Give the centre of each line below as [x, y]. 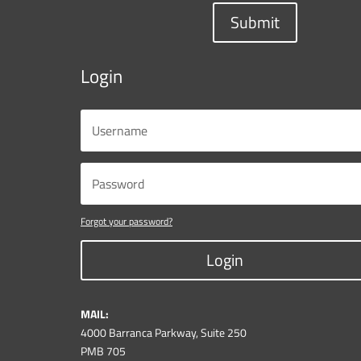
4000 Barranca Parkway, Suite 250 [164, 333]
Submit [255, 23]
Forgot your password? [127, 222]
